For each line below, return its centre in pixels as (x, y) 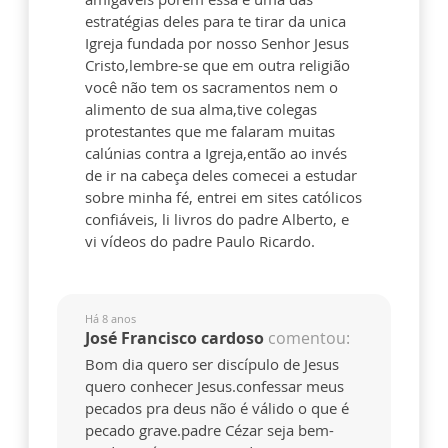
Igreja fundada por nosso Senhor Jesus (217, 43)
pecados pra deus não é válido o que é (217, 408)
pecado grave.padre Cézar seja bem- (209, 430)
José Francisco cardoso (176, 338)
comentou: (309, 338)
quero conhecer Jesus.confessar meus (214, 386)
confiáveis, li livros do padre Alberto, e (217, 219)
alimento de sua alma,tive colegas (201, 109)
